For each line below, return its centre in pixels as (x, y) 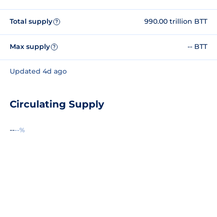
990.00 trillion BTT (176, 22)
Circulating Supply (57, 104)
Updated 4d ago (38, 71)
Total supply (31, 22)
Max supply (30, 47)
